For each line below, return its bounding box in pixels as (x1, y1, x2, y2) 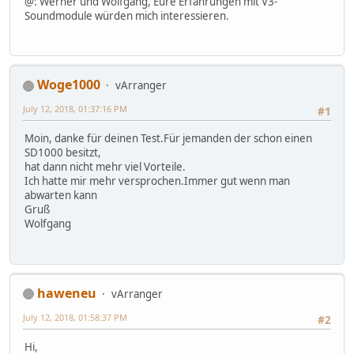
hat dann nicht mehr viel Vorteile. (24, 160, 186, 175)
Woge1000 (37, 76, 100, 94)
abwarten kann (24, 188, 97, 203)
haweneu (37, 284, 96, 302)
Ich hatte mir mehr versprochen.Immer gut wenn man (24, 174, 290, 189)
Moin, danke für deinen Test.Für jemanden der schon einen (24, 131, 312, 146)
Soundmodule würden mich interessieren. (24, 8, 229, 23)
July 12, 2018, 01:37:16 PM (23, 103, 127, 115)
